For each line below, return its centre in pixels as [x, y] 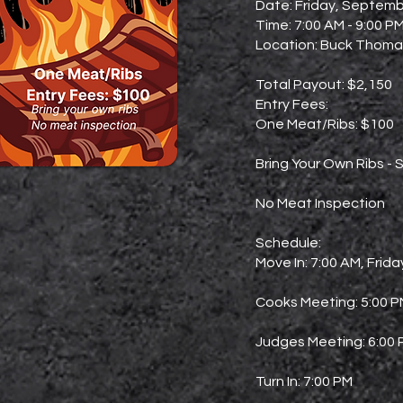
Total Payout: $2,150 [324, 85]
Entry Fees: [292, 104]
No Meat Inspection [320, 203]
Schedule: [288, 243]
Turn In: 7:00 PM [304, 381]
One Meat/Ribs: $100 [325, 124]
